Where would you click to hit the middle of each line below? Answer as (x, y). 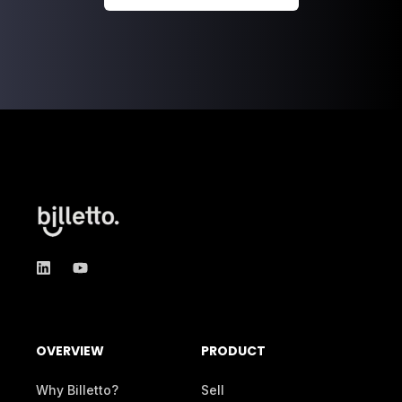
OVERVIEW (70, 351)
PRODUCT (233, 351)
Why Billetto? (77, 390)
